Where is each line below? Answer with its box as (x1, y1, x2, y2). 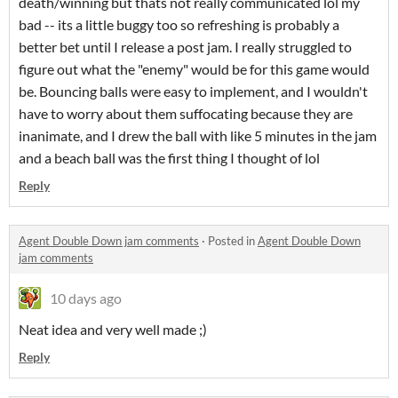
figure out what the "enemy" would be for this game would (19, 60, 370, 78)
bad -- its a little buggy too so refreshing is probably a (19, 16, 339, 34)
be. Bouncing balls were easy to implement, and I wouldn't (19, 83, 368, 100)
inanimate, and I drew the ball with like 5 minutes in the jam (19, 127, 377, 145)
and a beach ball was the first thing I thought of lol (19, 149, 322, 167)
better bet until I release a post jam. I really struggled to (19, 38, 352, 56)
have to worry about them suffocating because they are (19, 105, 353, 123)
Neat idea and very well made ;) (19, 321, 207, 338)
